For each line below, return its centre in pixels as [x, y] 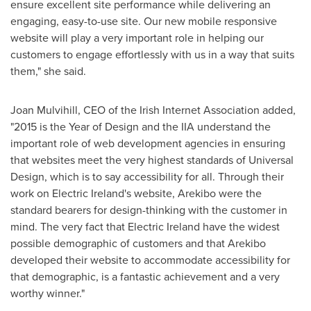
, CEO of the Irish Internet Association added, [187, 110]
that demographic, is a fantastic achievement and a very [145, 277]
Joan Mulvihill [44, 110]
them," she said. [48, 71]
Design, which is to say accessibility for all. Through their [147, 177]
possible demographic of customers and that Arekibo [138, 243]
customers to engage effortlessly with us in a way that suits [152, 54]
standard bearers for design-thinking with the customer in [149, 210]
